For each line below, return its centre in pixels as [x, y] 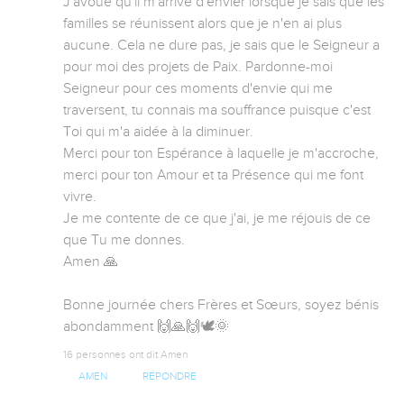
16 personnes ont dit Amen [125, 355]
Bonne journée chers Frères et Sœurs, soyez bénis [221, 305]
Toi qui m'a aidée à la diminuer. [160, 132]
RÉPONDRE [169, 377]
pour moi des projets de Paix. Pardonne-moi [198, 67]
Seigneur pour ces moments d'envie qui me [198, 89]
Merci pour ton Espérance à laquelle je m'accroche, [221, 154]
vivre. [82, 197]
